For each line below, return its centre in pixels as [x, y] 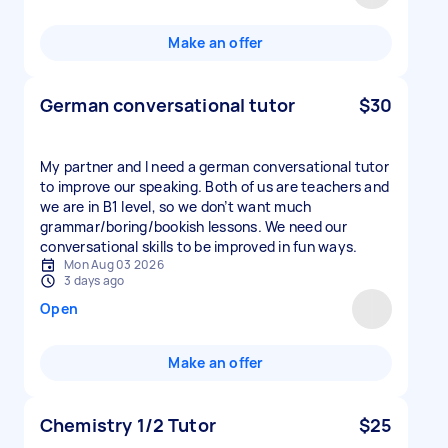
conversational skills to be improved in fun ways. [199, 246]
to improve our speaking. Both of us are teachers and [214, 186]
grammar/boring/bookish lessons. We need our [193, 226]
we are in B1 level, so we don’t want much [176, 206]
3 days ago [94, 280]
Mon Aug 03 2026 [114, 264]
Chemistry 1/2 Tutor [128, 425]
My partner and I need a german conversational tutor [214, 166]
